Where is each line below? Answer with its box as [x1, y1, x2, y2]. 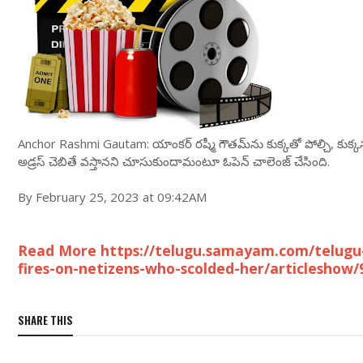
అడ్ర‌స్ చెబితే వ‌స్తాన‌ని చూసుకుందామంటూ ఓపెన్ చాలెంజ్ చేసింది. [18, 153, 330, 169]
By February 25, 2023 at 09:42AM [18, 189, 207, 205]
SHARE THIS [18, 312, 73, 328]
